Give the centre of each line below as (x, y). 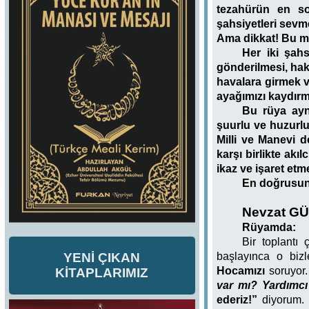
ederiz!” (237, 299)
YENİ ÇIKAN (102, 258)
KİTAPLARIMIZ (102, 273)
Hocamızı (240, 270)
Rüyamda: (269, 227)
